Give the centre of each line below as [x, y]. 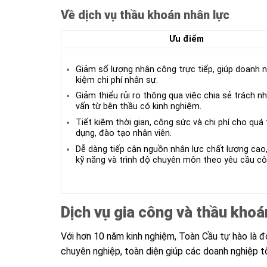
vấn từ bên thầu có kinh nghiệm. [138, 107]
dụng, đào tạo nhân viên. [123, 133]
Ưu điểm [186, 39]
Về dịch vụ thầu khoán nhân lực [145, 15]
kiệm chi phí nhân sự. [117, 80]
